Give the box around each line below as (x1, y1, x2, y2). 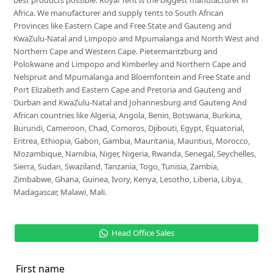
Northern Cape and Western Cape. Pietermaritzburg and (13, 46, 218, 57)
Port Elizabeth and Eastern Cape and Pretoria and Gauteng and (13, 84, 242, 95)
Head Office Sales (112, 227, 174, 238)
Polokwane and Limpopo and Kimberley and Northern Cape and (13, 58, 247, 69)
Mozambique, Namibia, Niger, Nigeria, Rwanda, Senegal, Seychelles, (13, 148, 257, 159)
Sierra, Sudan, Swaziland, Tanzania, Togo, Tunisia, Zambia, (13, 161, 219, 172)
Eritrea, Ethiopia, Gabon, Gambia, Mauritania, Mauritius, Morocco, (13, 135, 250, 146)
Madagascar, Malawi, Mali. (13, 186, 107, 197)
